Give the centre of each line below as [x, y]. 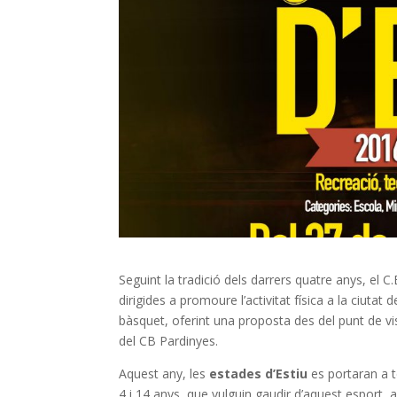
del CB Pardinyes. [169, 340]
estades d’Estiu [259, 373]
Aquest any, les [164, 373]
